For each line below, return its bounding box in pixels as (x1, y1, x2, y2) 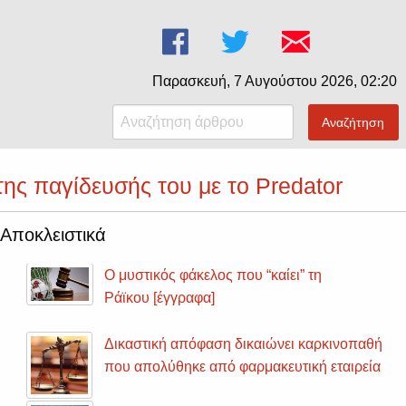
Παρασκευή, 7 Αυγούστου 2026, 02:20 (152, 73, 397, 89)
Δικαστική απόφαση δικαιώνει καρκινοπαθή (104, 336, 383, 353)
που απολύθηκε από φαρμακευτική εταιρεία (104, 359, 382, 375)
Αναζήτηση (322, 115, 385, 130)
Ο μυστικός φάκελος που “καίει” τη (104, 267, 323, 284)
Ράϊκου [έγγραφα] (104, 290, 216, 306)
